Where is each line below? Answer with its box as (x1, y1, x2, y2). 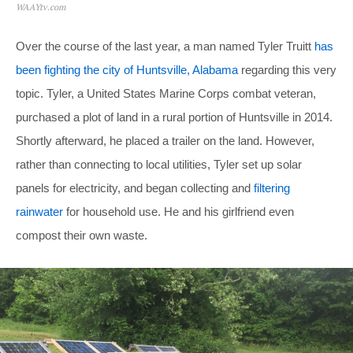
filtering (254, 181, 290, 195)
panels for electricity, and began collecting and (16, 181, 254, 195)
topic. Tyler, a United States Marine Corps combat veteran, (16, 87, 316, 101)
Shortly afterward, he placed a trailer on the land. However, (16, 134, 314, 148)
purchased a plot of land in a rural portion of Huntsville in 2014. (16, 110, 333, 124)
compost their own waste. (16, 229, 147, 243)
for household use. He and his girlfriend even (63, 205, 294, 219)
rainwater (16, 205, 63, 219)
